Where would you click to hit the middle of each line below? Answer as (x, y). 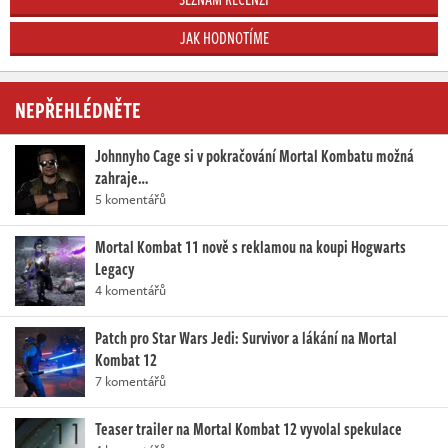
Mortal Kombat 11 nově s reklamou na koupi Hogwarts (250, 247)
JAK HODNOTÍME (224, 38)
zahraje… (121, 178)
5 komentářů (130, 199)
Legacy (115, 269)
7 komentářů (130, 381)
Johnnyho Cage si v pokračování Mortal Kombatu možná (254, 156)
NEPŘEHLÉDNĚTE (78, 109)
